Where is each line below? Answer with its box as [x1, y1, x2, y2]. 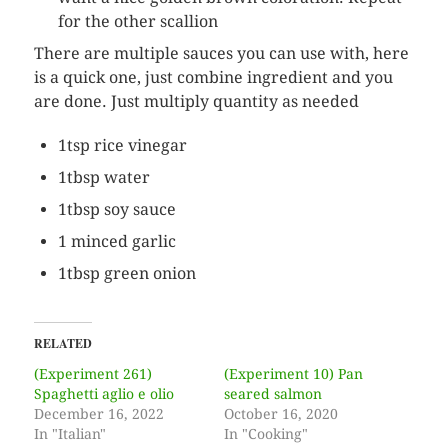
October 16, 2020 [223, 406, 338, 423]
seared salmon [223, 386, 322, 403]
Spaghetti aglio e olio [33, 386, 174, 403]
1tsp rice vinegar [57, 136, 187, 156]
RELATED [33, 335, 92, 353]
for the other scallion [57, 12, 218, 32]
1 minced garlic [57, 232, 176, 252]
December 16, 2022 [33, 406, 164, 423]
